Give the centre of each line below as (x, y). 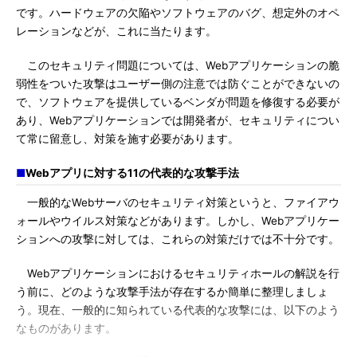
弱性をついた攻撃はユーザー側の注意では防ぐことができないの (178, 84)
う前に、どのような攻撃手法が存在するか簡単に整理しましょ (172, 292)
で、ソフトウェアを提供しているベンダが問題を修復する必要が (178, 102)
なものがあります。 (66, 328)
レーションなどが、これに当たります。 (116, 31)
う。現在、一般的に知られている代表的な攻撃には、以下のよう (178, 310)
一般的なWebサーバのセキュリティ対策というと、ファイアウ (178, 202)
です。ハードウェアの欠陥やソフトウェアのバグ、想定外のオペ (178, 13)
